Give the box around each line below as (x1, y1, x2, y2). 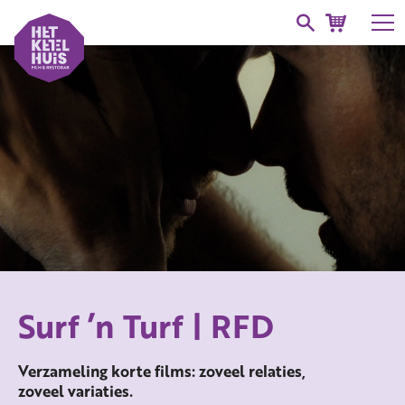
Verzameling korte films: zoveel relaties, (18, 359, 306, 382)
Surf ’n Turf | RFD (18, 303, 274, 349)
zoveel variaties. (18, 379, 133, 402)
